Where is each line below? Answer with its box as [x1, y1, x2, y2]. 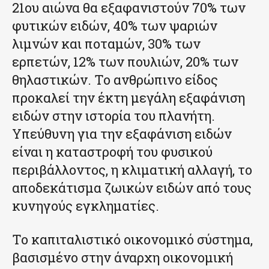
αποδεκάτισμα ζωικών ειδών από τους [12, 179, 252, 197]
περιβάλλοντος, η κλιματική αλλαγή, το [12, 161, 252, 179]
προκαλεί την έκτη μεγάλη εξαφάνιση [12, 89, 245, 107]
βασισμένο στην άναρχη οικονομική [12, 249, 233, 267]
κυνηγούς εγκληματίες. [12, 197, 159, 215]
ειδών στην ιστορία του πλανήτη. [12, 107, 215, 125]
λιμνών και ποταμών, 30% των [12, 35, 201, 53]
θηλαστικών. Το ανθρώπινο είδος [12, 71, 218, 89]
